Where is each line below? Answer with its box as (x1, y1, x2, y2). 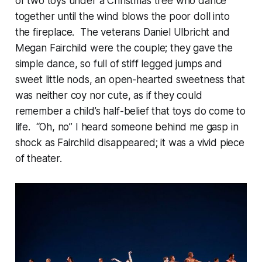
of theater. (15, 153, 62, 165)
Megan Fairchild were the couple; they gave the (15, 42, 233, 54)
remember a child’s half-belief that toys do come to (15, 105, 246, 118)
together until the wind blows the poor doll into (15, 11, 230, 23)
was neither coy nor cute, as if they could (15, 89, 202, 102)
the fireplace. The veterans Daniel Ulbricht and (15, 26, 230, 39)
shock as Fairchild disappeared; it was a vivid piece (15, 137, 244, 149)
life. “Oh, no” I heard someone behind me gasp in (15, 121, 239, 133)
